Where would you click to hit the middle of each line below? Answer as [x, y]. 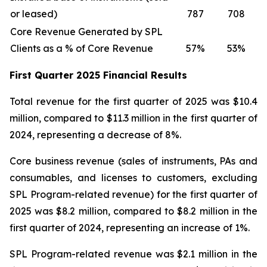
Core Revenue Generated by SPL [86, 32]
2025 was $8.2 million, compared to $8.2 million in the [133, 211]
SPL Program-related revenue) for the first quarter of [133, 194]
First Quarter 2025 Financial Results [98, 75]
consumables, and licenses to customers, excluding [133, 178]
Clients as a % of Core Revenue [82, 48]
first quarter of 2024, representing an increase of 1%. [130, 228]
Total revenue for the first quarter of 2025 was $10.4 [133, 101]
